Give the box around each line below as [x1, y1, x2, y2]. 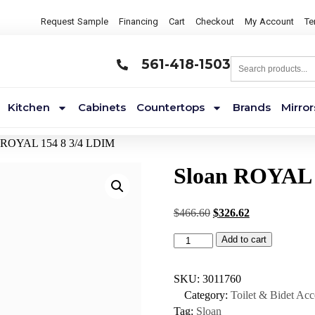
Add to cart [221, 234, 267, 245]
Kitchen [7, 101, 50, 114]
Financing [119, 16, 159, 27]
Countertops [136, 101, 205, 114]
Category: [184, 289, 231, 302]
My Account [245, 16, 295, 27]
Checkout [195, 16, 235, 27]
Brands [232, 101, 271, 114]
